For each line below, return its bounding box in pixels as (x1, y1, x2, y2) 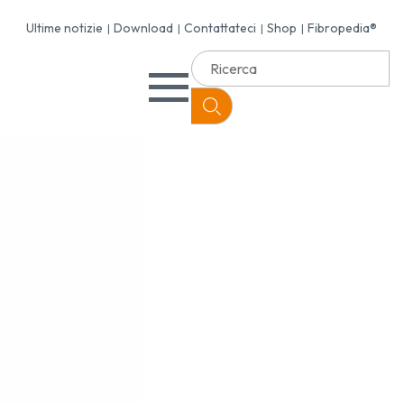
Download (114, 20, 173, 36)
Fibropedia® (308, 20, 377, 36)
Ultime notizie (26, 20, 103, 36)
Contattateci (184, 20, 256, 36)
